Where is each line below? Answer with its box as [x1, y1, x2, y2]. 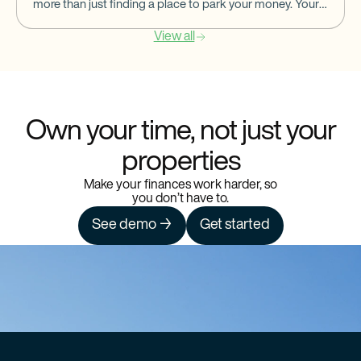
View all [153, 31, 195, 44]
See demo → [91, 218, 172, 233]
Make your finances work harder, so [84, 179, 277, 192]
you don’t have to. [132, 193, 229, 205]
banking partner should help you [33, 12, 201, 24]
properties [121, 149, 240, 177]
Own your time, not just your [25, 118, 336, 147]
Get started [199, 218, 270, 233]
